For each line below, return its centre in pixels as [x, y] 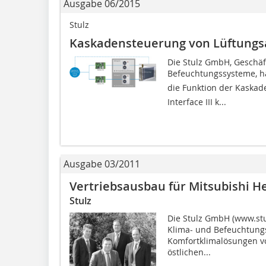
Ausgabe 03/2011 [102, 164]
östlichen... [189, 252]
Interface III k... [197, 102]
